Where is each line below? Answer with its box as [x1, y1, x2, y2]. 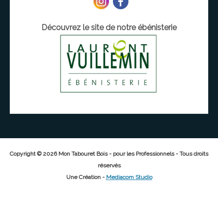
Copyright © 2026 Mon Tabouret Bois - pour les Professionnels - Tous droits [10, 150, 208, 158]
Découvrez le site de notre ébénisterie [41, 23, 177, 33]
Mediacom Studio [106, 174, 152, 181]
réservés [97, 162, 121, 169]
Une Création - [66, 174, 106, 181]
